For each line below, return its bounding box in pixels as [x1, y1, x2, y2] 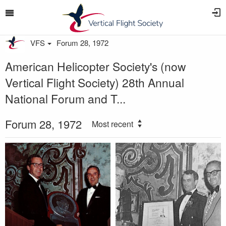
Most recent [92, 118, 133, 130]
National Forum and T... [5, 90, 126, 106]
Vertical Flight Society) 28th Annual [5, 74, 184, 90]
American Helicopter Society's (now [5, 58, 186, 74]
